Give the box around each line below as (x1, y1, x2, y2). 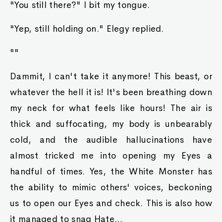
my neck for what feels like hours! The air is (10, 103, 212, 113)
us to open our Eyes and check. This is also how (10, 198, 212, 209)
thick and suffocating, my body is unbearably (10, 118, 212, 129)
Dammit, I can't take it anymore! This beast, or (10, 71, 212, 82)
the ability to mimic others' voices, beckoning (10, 182, 212, 193)
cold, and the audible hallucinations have (10, 134, 212, 145)
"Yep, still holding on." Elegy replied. (10, 23, 164, 34)
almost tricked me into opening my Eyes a (10, 150, 212, 161)
